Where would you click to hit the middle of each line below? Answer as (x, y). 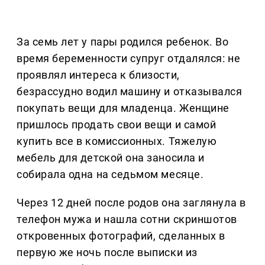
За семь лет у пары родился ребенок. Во (123, 41)
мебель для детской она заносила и (111, 157)
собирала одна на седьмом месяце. (110, 174)
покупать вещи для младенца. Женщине (123, 108)
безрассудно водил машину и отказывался (130, 91)
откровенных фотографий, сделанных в (121, 235)
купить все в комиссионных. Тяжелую (117, 141)
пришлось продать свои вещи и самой (117, 124)
